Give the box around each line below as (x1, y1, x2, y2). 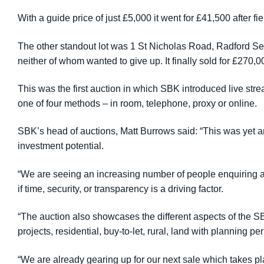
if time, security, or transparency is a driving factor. (18, 183, 223, 194)
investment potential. (18, 141, 104, 151)
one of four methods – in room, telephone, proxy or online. (18, 98, 257, 108)
